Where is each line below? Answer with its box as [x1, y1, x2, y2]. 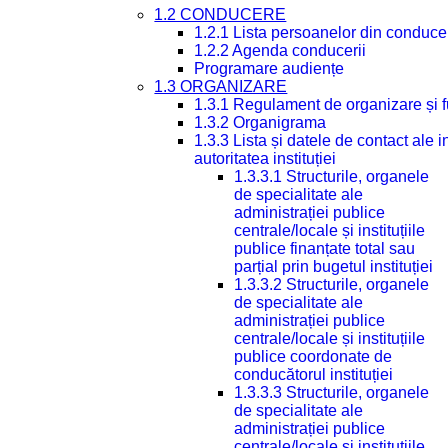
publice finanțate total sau [234, 240, 416, 257]
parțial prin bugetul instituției [234, 258, 434, 275]
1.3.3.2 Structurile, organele [234, 276, 430, 293]
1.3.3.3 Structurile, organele [234, 384, 430, 401]
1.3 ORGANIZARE [154, 78, 288, 95]
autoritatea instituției [194, 150, 337, 167]
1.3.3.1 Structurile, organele [234, 168, 430, 185]
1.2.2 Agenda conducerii [194, 42, 367, 59]
